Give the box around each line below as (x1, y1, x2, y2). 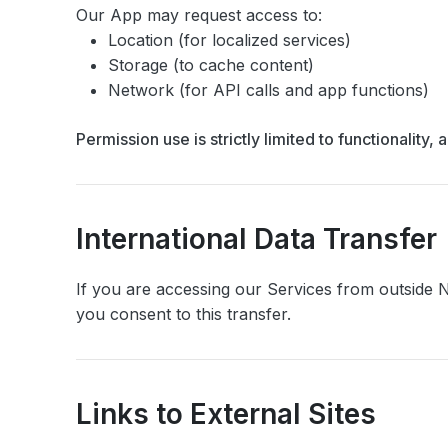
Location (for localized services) (108, 30, 351, 50)
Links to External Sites (76, 397, 376, 431)
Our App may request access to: (76, 5, 322, 25)
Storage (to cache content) (108, 55, 314, 75)
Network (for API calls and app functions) (108, 80, 429, 100)
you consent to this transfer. (76, 304, 291, 324)
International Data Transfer (76, 222, 437, 256)
